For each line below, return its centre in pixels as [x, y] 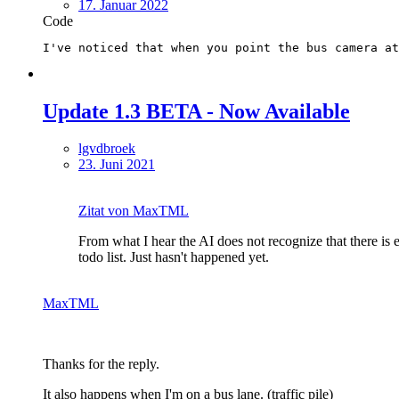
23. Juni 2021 [117, 165]
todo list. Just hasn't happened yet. [174, 257]
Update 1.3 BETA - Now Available [196, 111]
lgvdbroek [107, 149]
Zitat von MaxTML [134, 211]
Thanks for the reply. [101, 364]
